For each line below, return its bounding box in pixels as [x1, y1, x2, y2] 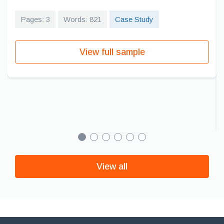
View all [96, 161, 127, 171]
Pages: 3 [20, 15, 50, 23]
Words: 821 [63, 15, 101, 23]
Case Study [115, 15, 153, 23]
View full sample [79, 47, 145, 57]
